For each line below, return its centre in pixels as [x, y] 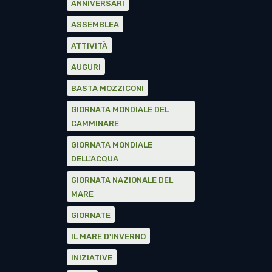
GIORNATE [91, 216]
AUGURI [86, 67]
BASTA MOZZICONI [107, 89]
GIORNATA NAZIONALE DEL [122, 180]
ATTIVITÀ [89, 46]
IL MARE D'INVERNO [108, 237]
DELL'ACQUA [95, 159]
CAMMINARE [95, 124]
